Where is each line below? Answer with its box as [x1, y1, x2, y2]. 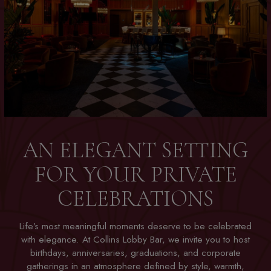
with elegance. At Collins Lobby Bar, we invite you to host [21, 233, 250, 246]
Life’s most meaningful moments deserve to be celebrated [19, 220, 252, 233]
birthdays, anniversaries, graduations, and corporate [30, 246, 241, 260]
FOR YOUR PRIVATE [34, 161, 237, 188]
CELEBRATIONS [57, 185, 214, 212]
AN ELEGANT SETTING [23, 137, 248, 163]
